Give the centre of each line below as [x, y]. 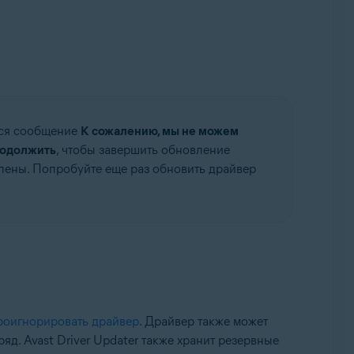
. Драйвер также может [203, 322]
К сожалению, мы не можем [159, 131]
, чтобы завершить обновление [143, 150]
